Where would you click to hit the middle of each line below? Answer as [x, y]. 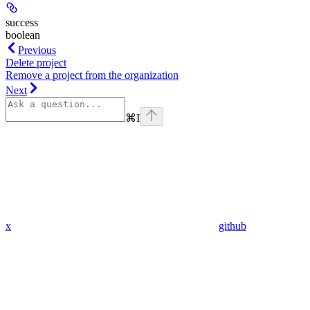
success [22, 22]
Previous [37, 50]
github [232, 226]
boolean [23, 35]
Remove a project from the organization [92, 75]
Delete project [36, 62]
